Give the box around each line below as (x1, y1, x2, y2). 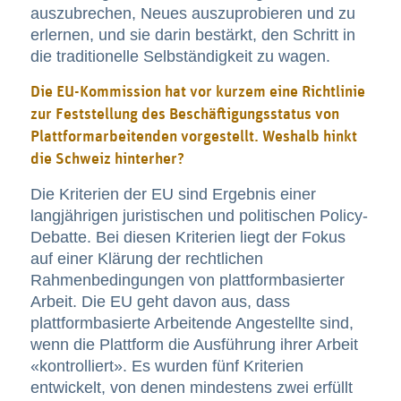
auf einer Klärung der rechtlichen (30, 250, 263, 269)
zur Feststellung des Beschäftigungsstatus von (30, 107, 339, 124)
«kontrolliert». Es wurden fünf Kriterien (30, 357, 303, 376)
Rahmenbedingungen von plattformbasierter (30, 271, 345, 290)
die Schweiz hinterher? (30, 151, 184, 168)
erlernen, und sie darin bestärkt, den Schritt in (30, 25, 355, 44)
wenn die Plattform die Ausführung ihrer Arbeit (30, 336, 358, 354)
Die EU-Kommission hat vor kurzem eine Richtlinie (30, 84, 365, 101)
